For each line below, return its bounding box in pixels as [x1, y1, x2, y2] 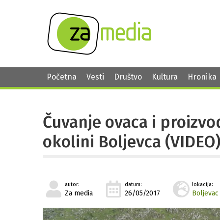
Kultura [152, 72, 178, 82]
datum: [125, 181, 142, 188]
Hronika [188, 72, 217, 82]
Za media [65, 189, 93, 198]
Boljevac [192, 189, 219, 198]
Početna [47, 72, 77, 82]
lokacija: [192, 181, 213, 188]
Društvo [114, 72, 142, 82]
